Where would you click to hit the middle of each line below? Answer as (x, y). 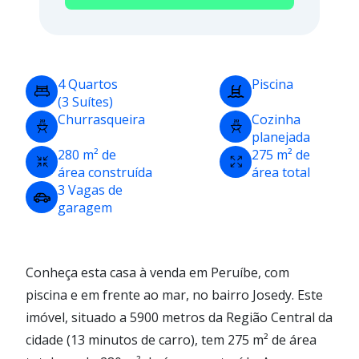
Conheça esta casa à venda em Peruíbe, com (157, 272)
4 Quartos (88, 84)
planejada (281, 137)
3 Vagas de (90, 190)
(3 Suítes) (85, 101)
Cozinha (276, 119)
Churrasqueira (101, 119)
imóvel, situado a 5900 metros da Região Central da (179, 317)
